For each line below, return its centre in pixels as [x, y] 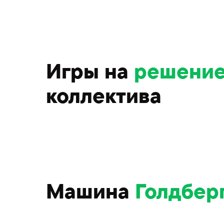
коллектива [104, 95]
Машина [90, 191]
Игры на [90, 71]
